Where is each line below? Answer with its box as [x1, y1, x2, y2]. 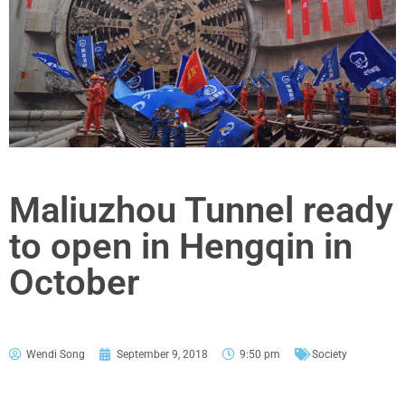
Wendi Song [26, 347, 85, 361]
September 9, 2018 [117, 347, 208, 361]
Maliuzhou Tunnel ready [9, 188, 393, 231]
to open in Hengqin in [9, 224, 353, 268]
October [9, 260, 139, 304]
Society [312, 347, 347, 361]
